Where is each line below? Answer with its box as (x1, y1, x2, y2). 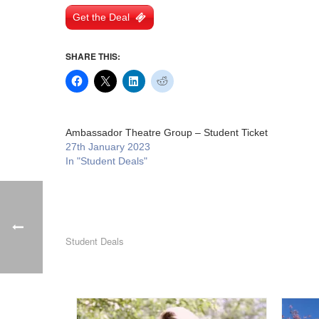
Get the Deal (73, 11, 130, 23)
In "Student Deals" (66, 155, 147, 167)
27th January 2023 (66, 141, 150, 152)
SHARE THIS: (66, 50, 120, 63)
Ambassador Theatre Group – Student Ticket (66, 127, 268, 138)
